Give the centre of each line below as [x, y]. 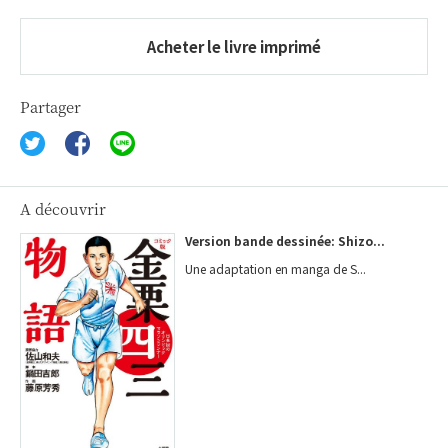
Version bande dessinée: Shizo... [285, 240]
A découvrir [63, 208]
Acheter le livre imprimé [234, 46]
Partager [50, 106]
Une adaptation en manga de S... [276, 268]
